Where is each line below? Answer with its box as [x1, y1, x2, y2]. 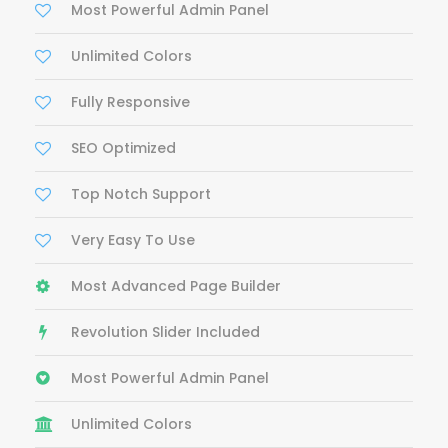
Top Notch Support [71, 183, 211, 204]
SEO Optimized [71, 137, 176, 158]
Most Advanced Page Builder [71, 275, 281, 296]
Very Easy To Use [71, 229, 195, 250]
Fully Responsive [71, 91, 190, 112]
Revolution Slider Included [71, 321, 260, 342]
